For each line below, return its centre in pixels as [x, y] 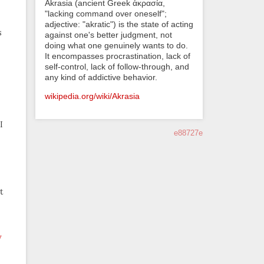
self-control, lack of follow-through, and [117, 66]
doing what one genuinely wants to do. [116, 45]
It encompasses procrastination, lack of [118, 56]
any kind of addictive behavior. [101, 77]
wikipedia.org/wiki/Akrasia [92, 96]
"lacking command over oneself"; [106, 13]
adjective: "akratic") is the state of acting [119, 24]
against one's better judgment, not [108, 34]
